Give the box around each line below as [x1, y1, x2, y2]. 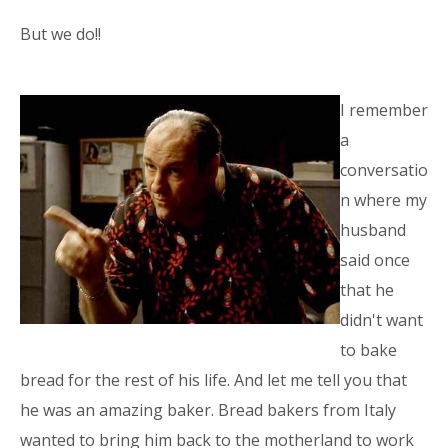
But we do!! [20, 22, 105, 45]
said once [340, 248, 410, 271]
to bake [340, 338, 397, 361]
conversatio [340, 158, 428, 181]
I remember [340, 98, 428, 121]
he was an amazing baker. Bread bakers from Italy [20, 398, 396, 421]
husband [340, 218, 406, 241]
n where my [340, 188, 427, 211]
